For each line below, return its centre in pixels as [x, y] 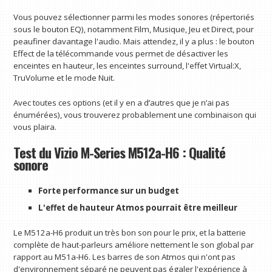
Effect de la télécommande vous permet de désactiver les [121, 53]
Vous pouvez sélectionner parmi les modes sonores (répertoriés [134, 17]
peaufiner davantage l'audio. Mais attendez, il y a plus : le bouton [134, 41]
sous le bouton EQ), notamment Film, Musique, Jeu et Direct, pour [134, 29]
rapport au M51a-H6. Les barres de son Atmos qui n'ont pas [125, 257]
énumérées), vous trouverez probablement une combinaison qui [135, 115]
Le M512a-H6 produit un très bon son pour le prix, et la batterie [130, 233]
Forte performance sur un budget [108, 190]
